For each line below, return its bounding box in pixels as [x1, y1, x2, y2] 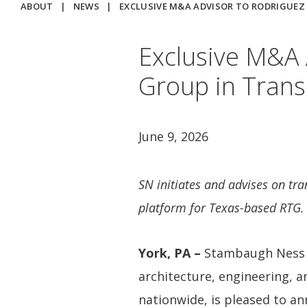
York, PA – [138, 245, 201, 262]
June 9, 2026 [138, 128, 208, 145]
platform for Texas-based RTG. [138, 199, 304, 216]
